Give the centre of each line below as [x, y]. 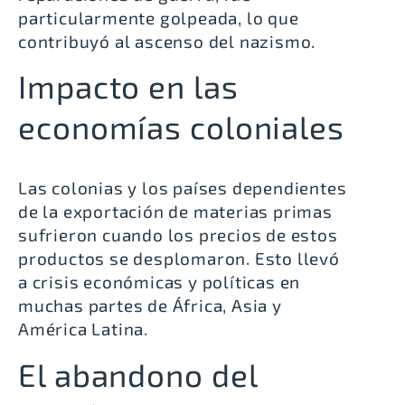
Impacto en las [128, 86]
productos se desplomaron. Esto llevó [179, 259]
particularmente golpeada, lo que [159, 17]
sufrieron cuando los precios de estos [178, 235]
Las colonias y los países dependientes [183, 188]
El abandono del [138, 374]
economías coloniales [181, 127]
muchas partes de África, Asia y [150, 306]
